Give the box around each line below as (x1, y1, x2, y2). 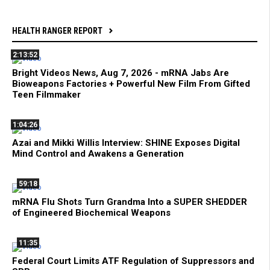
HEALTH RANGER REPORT (12, 25, 102, 36)
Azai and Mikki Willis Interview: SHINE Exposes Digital (12, 137, 240, 148)
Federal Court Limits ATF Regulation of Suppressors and (12, 255, 254, 266)
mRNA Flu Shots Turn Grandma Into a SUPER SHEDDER (12, 196, 247, 207)
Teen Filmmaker (12, 89, 81, 100)
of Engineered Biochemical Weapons (12, 207, 171, 218)
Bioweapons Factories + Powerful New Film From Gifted (12, 78, 250, 89)
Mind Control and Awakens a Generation (12, 148, 184, 159)
